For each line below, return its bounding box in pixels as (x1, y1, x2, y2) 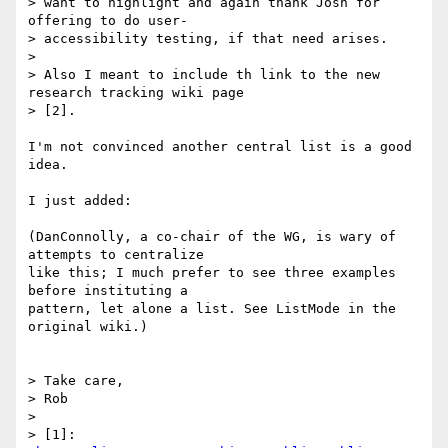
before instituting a (28, 283, 188, 299)
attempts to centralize (28, 247, 204, 263)
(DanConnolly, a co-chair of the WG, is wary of (28, 229, 396, 245)
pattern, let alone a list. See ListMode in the (28, 301, 396, 317)
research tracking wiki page (28, 85, 252, 101)
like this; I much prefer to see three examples (28, 265, 396, 281)
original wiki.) (28, 319, 148, 335)
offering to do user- (28, 13, 196, 29)
